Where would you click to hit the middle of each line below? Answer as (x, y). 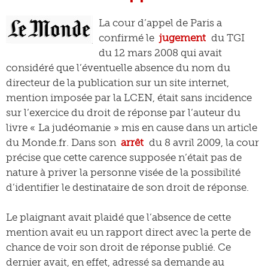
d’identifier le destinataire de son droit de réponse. (127, 187)
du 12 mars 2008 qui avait (160, 53)
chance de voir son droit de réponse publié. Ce (118, 247)
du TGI (226, 38)
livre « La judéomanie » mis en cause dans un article (132, 127)
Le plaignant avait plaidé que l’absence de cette (118, 217)
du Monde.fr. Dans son (62, 142)
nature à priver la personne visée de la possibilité (123, 172)
